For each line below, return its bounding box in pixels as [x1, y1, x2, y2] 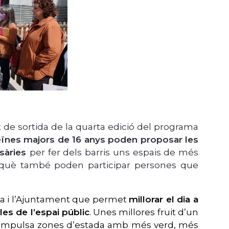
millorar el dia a [129, 194, 199, 205]
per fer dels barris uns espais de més [29, 147, 199, 158]
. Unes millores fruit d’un [89, 207, 199, 218]
